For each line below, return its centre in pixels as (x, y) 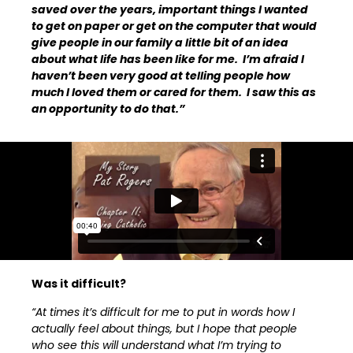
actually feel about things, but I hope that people (165, 328)
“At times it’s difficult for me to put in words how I (163, 312)
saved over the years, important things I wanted (170, 10)
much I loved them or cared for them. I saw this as (174, 93)
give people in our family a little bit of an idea (160, 43)
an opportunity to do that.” (109, 109)
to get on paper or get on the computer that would (175, 26)
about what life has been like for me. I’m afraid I (168, 59)
